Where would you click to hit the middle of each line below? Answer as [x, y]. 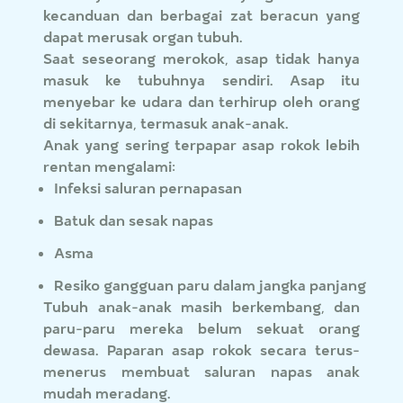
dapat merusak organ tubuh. [143, 37]
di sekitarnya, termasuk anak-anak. [166, 123]
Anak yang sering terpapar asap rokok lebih [201, 145]
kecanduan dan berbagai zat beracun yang [201, 15]
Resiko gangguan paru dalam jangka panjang [210, 285]
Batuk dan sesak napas [134, 220]
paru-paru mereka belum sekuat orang [201, 328]
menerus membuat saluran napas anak [201, 372]
